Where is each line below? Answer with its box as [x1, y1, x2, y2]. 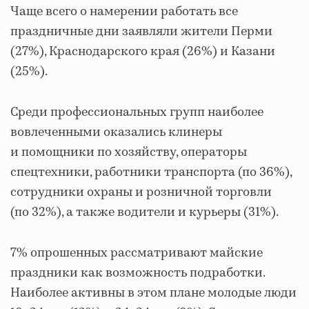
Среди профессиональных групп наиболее [10, 103, 263, 121]
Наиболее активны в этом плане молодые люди [10, 283, 297, 302]
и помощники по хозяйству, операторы [10, 143, 247, 161]
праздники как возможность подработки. [10, 263, 265, 282]
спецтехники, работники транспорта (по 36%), [10, 163, 292, 181]
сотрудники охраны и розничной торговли [10, 183, 272, 201]
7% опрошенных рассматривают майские [10, 243, 263, 262]
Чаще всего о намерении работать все [10, 2, 238, 21]
